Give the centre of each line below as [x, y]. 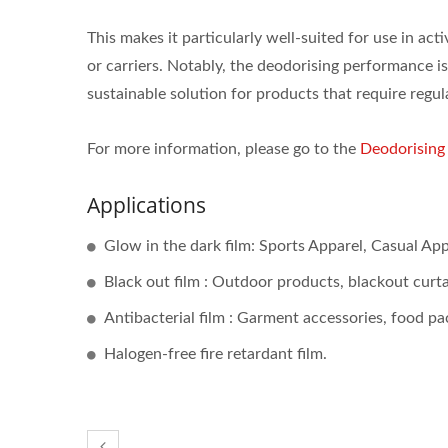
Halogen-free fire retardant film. [215, 354]
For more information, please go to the [223, 149]
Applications [146, 205]
